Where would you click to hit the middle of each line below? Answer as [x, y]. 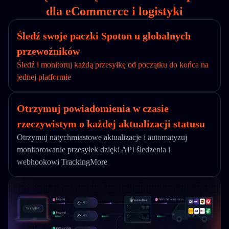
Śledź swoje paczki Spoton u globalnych [104, 36]
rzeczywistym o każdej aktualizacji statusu [111, 124]
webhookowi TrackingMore [62, 162]
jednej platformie [44, 77]
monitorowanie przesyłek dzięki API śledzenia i [94, 150]
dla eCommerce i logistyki [114, 11]
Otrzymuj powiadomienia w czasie [93, 108]
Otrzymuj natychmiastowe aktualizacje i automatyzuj [102, 137]
